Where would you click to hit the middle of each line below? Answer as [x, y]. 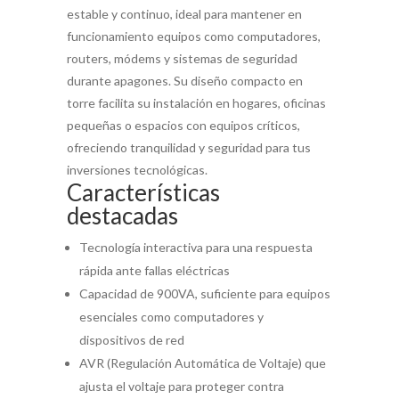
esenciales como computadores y [171, 317]
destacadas [122, 216]
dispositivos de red [131, 340]
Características [143, 193]
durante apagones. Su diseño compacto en [184, 81]
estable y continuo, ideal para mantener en [184, 14]
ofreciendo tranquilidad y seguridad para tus [188, 148]
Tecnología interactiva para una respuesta [195, 248]
